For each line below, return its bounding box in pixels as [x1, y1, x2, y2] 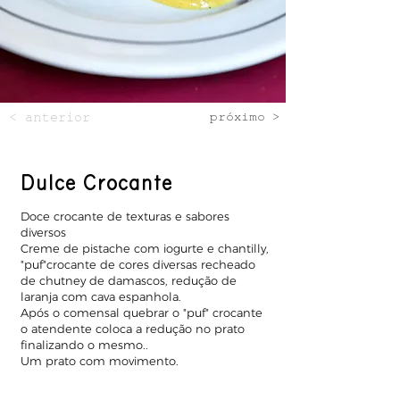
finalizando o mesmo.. [21, 337, 148, 352]
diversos [21, 225, 66, 239]
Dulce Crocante [21, 172, 172, 195]
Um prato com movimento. [21, 354, 179, 368]
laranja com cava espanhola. [21, 289, 181, 304]
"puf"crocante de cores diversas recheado [21, 257, 255, 271]
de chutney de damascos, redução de [21, 273, 237, 287]
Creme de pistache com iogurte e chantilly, [21, 241, 269, 255]
